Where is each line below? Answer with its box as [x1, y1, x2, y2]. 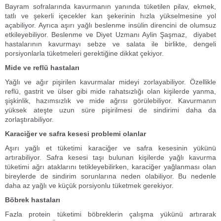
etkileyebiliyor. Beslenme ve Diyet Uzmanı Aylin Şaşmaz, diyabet [5, 31, 216, 38]
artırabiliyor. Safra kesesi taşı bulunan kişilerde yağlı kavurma [5, 153, 216, 161]
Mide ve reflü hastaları [5, 64, 79, 72]
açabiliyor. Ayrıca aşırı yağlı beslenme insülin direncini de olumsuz [5, 21, 216, 29]
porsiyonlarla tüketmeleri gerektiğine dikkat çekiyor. [5, 49, 164, 57]
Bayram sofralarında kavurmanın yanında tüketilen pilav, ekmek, [5, 2, 216, 10]
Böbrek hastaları [5, 196, 60, 204]
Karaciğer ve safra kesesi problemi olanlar [5, 130, 146, 138]
